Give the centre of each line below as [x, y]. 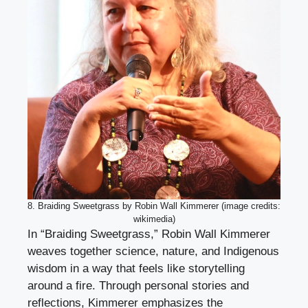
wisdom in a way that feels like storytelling [136, 269]
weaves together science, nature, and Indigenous [153, 252]
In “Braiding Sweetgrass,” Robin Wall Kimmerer [149, 234]
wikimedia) [154, 219]
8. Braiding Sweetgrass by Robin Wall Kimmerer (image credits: [154, 206]
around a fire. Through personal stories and [138, 286]
